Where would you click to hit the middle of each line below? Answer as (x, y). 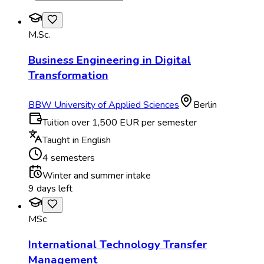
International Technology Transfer (118, 244)
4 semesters (69, 158)
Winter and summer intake (97, 176)
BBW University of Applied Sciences (104, 105)
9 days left (50, 189)
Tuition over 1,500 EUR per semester (120, 123)
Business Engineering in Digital (110, 60)
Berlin (205, 105)
